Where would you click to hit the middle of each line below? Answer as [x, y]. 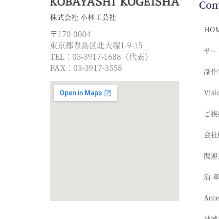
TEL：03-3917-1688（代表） [101, 56]
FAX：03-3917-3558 [86, 67]
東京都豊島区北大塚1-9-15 [98, 45]
